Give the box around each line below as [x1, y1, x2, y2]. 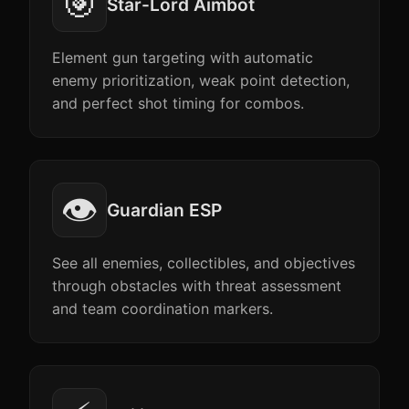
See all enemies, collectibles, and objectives [52, 254, 355, 272]
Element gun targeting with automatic [52, 48, 313, 67]
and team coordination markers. [52, 299, 273, 318]
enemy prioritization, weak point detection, [52, 71, 350, 89]
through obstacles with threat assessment [52, 277, 341, 295]
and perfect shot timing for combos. [52, 94, 304, 112]
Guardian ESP [107, 199, 222, 221]
